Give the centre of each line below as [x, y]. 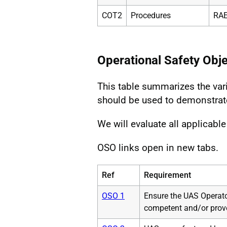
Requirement [167, 175]
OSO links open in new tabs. [158, 147]
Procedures [151, 15]
